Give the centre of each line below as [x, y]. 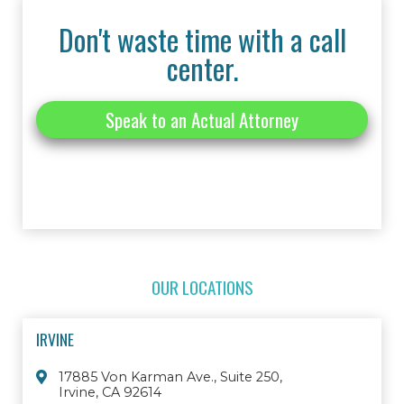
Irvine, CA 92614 [110, 393]
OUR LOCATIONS [202, 288]
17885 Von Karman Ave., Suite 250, [170, 377]
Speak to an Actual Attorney [202, 120]
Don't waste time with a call [202, 40]
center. [202, 69]
